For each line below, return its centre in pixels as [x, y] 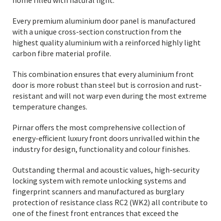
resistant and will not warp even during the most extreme [110, 96]
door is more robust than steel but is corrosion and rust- [107, 85]
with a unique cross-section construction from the [97, 32]
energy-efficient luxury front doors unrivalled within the [106, 138]
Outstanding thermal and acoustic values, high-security [106, 170]
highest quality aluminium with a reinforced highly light [107, 42]
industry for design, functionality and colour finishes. [101, 149]
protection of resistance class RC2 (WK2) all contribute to [110, 202]
